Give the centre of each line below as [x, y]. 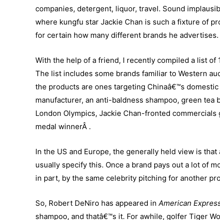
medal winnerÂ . [63, 127]
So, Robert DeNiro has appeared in [97, 203]
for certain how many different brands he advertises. [127, 35]
